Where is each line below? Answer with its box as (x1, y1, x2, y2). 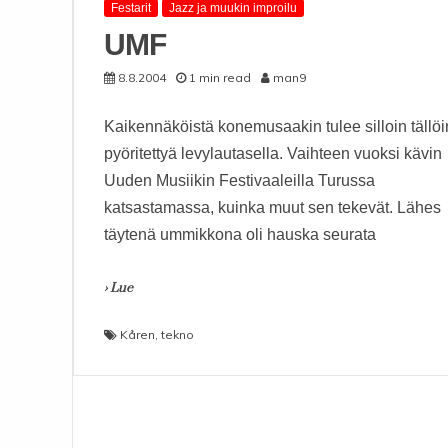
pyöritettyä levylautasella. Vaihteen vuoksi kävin (104, 145, 442, 162)
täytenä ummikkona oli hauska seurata (104, 226, 376, 243)
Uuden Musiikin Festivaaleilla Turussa (104, 172, 375, 189)
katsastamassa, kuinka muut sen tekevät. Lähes (104, 199, 441, 216)
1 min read (189, 70, 251, 85)
